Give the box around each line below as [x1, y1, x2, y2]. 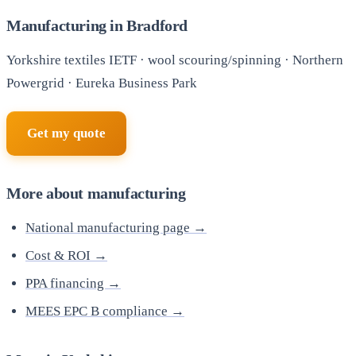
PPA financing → [25, 276, 121, 292]
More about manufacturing [6, 184, 186, 203]
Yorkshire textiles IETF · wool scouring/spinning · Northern [6, 52, 343, 68]
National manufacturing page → [25, 220, 207, 236]
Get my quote [27, 126, 106, 141]
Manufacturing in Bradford [6, 16, 188, 34]
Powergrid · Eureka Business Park [6, 75, 197, 91]
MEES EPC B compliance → [25, 304, 184, 319]
